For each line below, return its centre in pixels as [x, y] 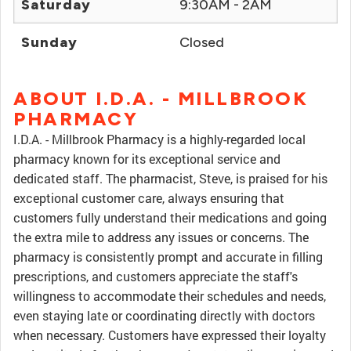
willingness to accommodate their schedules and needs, [170, 296]
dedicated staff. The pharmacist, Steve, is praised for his [170, 178]
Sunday [49, 42]
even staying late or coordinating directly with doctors [164, 315]
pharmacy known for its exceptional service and [147, 159]
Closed [202, 42]
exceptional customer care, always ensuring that [149, 198]
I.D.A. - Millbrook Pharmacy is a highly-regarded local [159, 139]
